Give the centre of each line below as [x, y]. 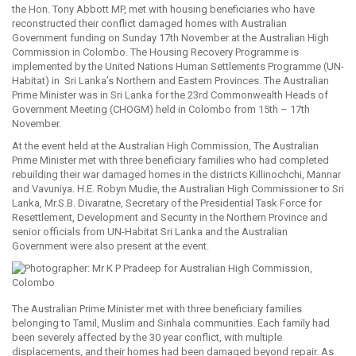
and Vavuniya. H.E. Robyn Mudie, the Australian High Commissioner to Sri [178, 189]
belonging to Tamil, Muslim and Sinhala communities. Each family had [171, 323]
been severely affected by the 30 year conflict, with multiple [147, 337]
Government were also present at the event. [110, 246]
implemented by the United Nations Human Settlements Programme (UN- [178, 66]
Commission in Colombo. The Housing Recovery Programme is [155, 52]
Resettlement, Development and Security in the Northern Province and [170, 217]
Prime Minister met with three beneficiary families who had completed [170, 160]
